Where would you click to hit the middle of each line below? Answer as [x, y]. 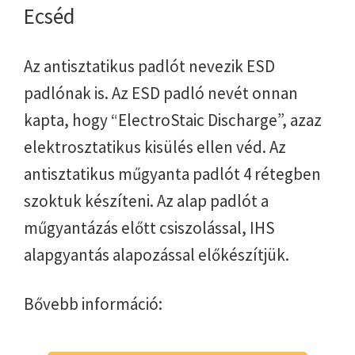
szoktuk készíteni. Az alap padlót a [146, 201]
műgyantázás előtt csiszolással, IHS [149, 228]
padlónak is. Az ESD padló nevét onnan [161, 94]
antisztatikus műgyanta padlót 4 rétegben [172, 174]
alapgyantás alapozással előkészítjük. [157, 255]
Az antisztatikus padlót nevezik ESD [149, 67]
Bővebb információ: [93, 304]
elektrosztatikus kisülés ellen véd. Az [155, 147]
